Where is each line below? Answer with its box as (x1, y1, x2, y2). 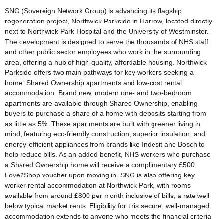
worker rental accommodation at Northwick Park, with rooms (5, 181, 191, 189)
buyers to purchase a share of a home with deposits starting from (5, 109, 206, 117)
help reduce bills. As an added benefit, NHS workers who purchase (5, 150, 211, 158)
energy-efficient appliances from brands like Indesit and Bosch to (5, 140, 205, 148)
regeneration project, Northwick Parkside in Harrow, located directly (5, 17, 212, 25)
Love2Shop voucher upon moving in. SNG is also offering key (5, 171, 195, 179)
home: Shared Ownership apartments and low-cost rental (5, 78, 182, 87)
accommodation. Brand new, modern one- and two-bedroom (5, 88, 192, 97)
